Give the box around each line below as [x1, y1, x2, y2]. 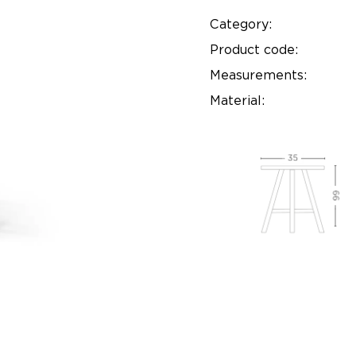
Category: [210, 17, 272, 32]
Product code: [210, 42, 298, 57]
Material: [210, 93, 265, 108]
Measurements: [210, 68, 307, 83]
